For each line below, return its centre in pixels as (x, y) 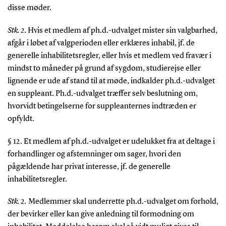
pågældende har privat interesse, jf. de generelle (89, 167)
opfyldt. (21, 119)
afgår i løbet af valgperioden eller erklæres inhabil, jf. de (101, 43)
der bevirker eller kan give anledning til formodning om (101, 215)
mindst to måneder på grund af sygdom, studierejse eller (104, 68)
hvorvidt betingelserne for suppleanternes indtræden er (102, 106)
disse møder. (29, 8)
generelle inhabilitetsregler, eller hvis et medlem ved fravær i (109, 56)
